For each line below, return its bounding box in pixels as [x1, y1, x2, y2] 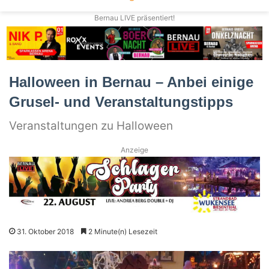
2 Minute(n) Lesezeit [86, 227, 157, 237]
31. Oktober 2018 [17, 227, 74, 237]
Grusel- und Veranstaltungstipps [9, 93, 233, 110]
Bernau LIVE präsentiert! [94, 13, 175, 23]
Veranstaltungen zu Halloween [9, 118, 173, 133]
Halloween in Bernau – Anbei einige [9, 73, 253, 90]
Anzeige [121, 145, 148, 154]
